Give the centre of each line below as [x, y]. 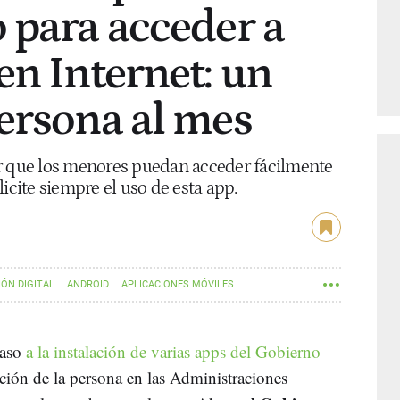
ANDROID [88, 284]
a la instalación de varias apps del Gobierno [173, 351]
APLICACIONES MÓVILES [178, 284]
